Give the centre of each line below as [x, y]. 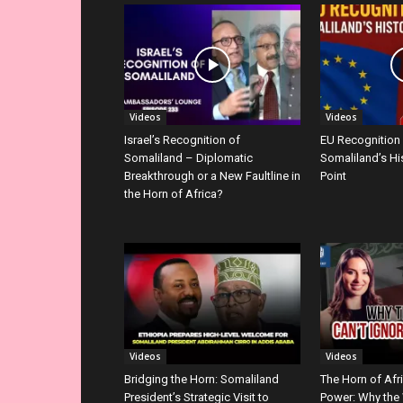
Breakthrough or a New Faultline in [212, 176]
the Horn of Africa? [174, 194]
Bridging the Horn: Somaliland [201, 380]
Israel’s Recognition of [182, 140]
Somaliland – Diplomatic [188, 158]
